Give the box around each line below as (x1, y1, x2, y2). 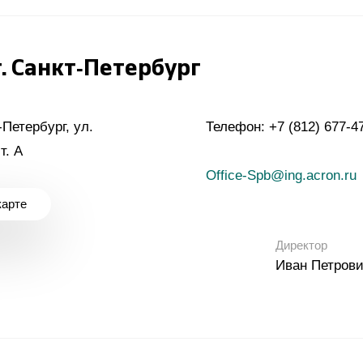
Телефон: (206, 119, 269, 135)
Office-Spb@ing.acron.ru (206, 168, 357, 183)
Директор (275, 238, 327, 252)
